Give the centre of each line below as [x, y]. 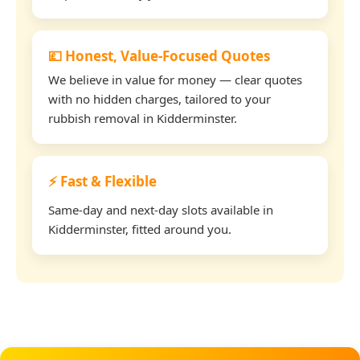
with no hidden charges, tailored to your [160, 98]
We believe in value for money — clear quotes [175, 79]
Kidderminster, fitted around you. [140, 229]
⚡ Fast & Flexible [102, 181]
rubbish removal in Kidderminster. [143, 118]
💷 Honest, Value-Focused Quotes [159, 55]
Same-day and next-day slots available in [161, 209]
